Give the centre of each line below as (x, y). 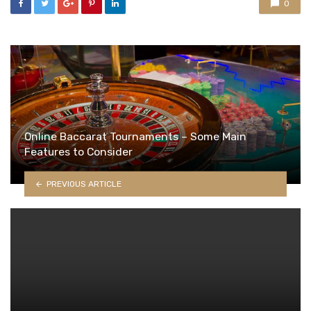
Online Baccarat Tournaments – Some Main (135, 137)
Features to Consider (78, 152)
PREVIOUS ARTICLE (84, 184)
